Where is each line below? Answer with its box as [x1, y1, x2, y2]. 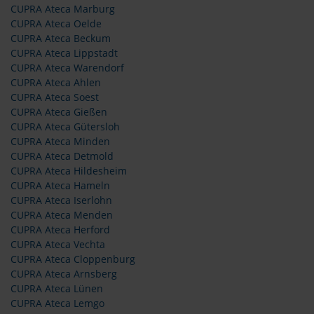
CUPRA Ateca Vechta [11, 238, 105, 251]
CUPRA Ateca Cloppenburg [11, 253, 135, 266]
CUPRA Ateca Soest [11, 91, 99, 104]
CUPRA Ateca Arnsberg [11, 268, 117, 280]
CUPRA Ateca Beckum [11, 32, 111, 45]
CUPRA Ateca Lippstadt [11, 47, 118, 60]
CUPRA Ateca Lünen [11, 282, 103, 295]
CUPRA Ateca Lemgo [11, 297, 104, 310]
